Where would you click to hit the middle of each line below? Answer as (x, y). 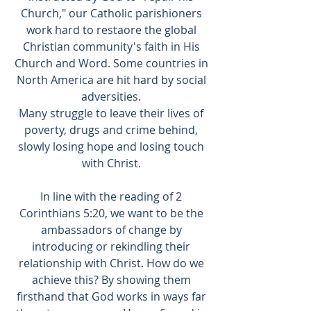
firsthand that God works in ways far (111, 296)
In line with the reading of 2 (111, 196)
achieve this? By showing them (111, 280)
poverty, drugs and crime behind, (111, 130)
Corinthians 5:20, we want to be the (111, 213)
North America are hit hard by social (111, 80)
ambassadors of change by (111, 230)
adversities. (111, 96)
